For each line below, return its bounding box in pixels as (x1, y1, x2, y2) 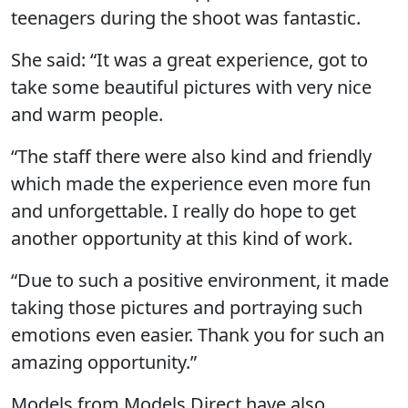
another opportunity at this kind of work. (11, 225, 352, 250)
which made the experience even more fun (11, 170, 371, 196)
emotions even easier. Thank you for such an (11, 321, 384, 347)
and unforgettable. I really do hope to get (11, 198, 356, 223)
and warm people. (11, 101, 163, 127)
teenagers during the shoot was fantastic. (11, 5, 361, 30)
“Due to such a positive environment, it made (11, 267, 389, 292)
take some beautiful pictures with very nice (11, 74, 372, 99)
